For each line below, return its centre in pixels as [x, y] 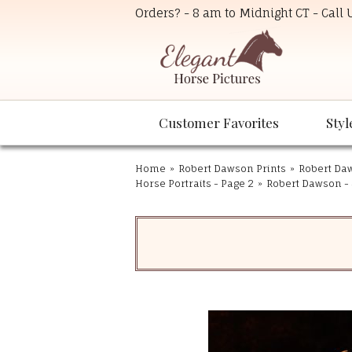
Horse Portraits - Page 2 [194, 184]
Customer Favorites [219, 123]
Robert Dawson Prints [232, 169]
